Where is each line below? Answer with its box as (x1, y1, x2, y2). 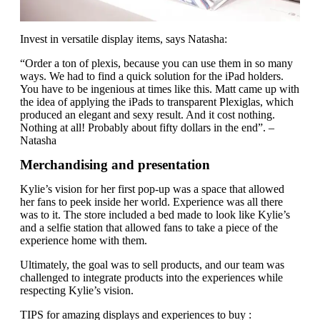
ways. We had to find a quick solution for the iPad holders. (20, 69, 284, 82)
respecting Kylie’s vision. (20, 284, 134, 296)
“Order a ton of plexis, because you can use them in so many (20, 56, 293, 69)
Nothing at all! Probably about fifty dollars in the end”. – (20, 121, 274, 134)
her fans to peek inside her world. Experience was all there (20, 195, 283, 208)
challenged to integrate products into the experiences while (20, 271, 283, 284)
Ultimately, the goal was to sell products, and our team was (20, 258, 284, 271)
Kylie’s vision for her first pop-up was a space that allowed (20, 182, 284, 195)
